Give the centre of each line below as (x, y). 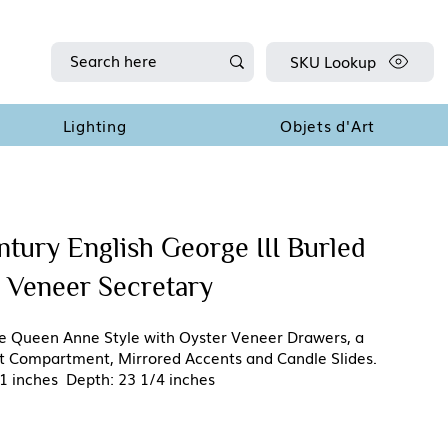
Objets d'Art (328, 125)
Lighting (94, 125)
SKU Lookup (332, 61)
